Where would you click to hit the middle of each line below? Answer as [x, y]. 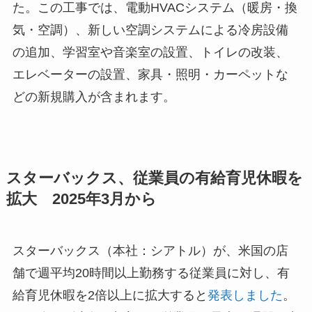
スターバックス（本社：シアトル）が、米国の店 [150, 250]
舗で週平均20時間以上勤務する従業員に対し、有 [151, 273]
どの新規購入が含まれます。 [94, 96]
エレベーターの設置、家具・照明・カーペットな [150, 74]
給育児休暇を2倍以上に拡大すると [110, 295]
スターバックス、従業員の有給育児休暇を [154, 178]
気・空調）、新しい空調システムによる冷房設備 [150, 30]
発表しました [245, 295]
